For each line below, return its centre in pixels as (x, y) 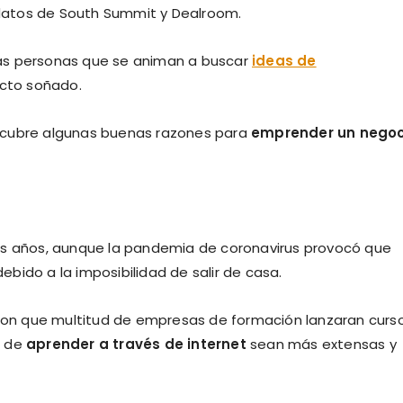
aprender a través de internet (136, 344)
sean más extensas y (321, 344)
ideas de (284, 60)
